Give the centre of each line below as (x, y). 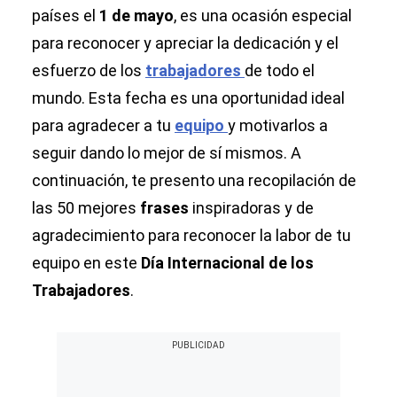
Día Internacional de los (227, 263)
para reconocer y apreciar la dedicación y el (185, 43)
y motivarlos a (278, 125)
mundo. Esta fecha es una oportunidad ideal (188, 98)
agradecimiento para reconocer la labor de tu (191, 235)
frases (166, 208)
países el (66, 16)
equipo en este (86, 263)
